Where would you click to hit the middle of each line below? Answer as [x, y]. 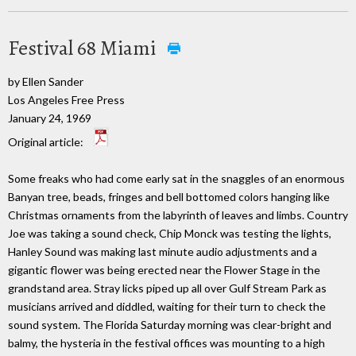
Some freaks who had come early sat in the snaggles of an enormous [176, 179]
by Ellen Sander [46, 81]
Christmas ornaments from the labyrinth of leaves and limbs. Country [178, 215]
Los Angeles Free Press [66, 99]
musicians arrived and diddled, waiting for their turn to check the [167, 307]
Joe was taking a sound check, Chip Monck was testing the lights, [170, 234]
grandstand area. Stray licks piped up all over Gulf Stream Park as [167, 288]
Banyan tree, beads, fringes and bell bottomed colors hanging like [169, 197]
